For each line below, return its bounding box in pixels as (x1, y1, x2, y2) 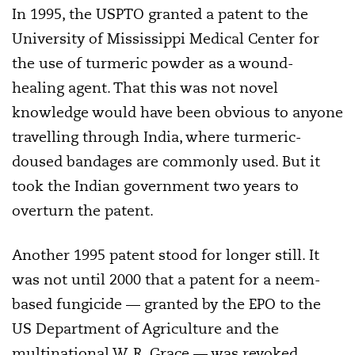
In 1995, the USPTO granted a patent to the (12, 5, 308, 23)
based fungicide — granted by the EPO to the (12, 295, 321, 313)
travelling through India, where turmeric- (12, 128, 301, 146)
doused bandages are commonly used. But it (12, 152, 320, 170)
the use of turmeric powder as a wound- (12, 54, 293, 72)
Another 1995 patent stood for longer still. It (12, 246, 319, 264)
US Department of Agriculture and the (12, 319, 279, 338)
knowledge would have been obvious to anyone (12, 103, 343, 121)
